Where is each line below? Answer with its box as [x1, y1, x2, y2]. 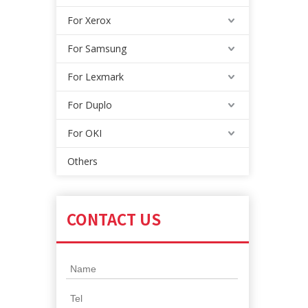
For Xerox [67, 14, 111, 27]
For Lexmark [67, 70, 124, 83]
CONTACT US [67, 208, 161, 230]
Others [67, 155, 98, 168]
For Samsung [67, 42, 126, 55]
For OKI [67, 126, 102, 140]
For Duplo [67, 98, 112, 111]
